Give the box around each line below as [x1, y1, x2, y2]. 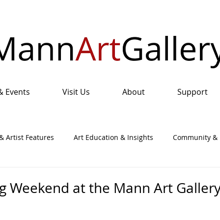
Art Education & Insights [74, 133, 153, 142]
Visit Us [62, 86, 90, 97]
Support [177, 86, 208, 97]
